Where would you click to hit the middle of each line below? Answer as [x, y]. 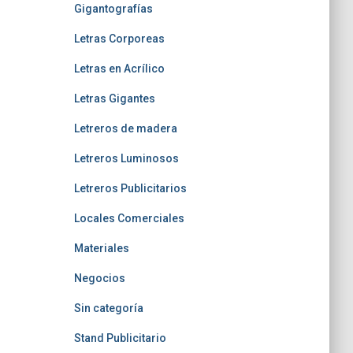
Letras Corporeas [119, 39]
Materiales [101, 248]
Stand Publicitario [120, 338]
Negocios [99, 278]
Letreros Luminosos [126, 158]
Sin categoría [108, 308]
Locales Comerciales [129, 218]
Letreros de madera [125, 128]
